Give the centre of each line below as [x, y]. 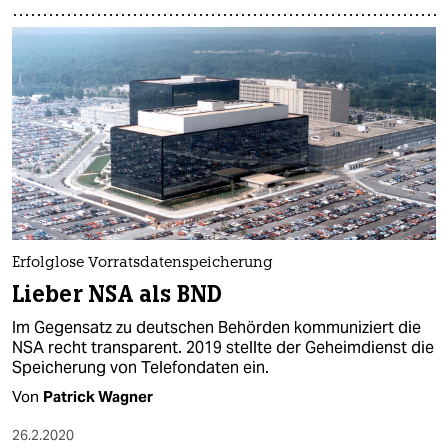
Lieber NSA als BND [117, 294]
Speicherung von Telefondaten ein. [140, 367]
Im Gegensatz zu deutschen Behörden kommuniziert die [216, 327]
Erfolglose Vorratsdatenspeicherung [142, 263]
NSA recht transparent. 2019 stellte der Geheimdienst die [223, 347]
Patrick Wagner [98, 396]
